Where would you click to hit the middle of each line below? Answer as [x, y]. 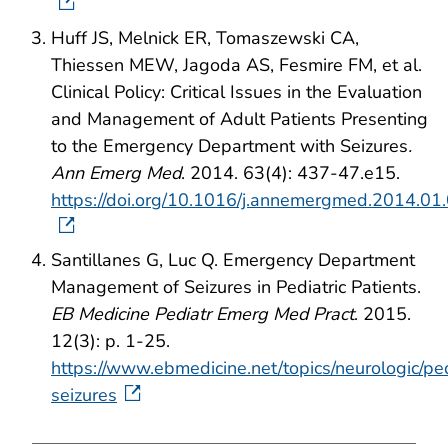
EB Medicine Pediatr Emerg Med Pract [202, 314]
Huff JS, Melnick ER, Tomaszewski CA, [205, 37]
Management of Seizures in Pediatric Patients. [236, 287]
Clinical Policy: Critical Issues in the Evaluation [236, 91]
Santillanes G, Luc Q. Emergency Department [233, 260]
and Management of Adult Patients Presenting [239, 118]
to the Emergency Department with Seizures [229, 145]
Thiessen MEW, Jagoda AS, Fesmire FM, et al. [236, 64]
